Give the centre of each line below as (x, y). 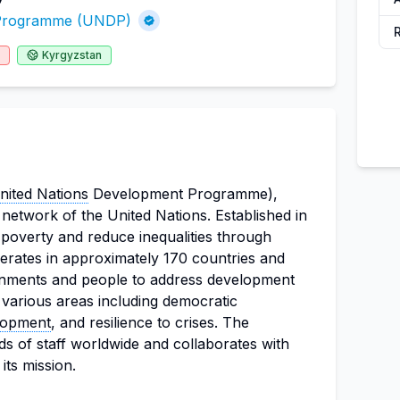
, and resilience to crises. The (150, 322)
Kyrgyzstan (72, 55)
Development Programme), (183, 194)
